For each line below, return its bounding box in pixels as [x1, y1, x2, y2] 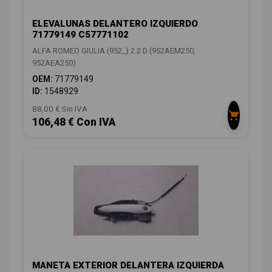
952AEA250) [32, 58, 76, 67]
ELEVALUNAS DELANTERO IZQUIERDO [32, 18, 198, 29]
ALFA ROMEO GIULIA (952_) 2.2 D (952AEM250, [32, 46, 195, 55]
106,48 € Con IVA [32, 115, 115, 128]
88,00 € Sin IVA [32, 103, 87, 114]
